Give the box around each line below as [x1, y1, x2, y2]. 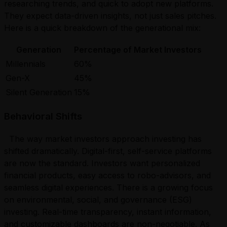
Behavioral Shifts [4, 110, 82, 122]
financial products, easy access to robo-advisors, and [4, 170, 211, 181]
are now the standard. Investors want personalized [4, 158, 200, 169]
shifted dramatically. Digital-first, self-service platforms [4, 146, 212, 157]
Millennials [6, 58, 46, 69]
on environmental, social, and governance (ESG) [4, 195, 192, 205]
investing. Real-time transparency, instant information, [4, 207, 211, 217]
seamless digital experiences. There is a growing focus [4, 182, 213, 193]
